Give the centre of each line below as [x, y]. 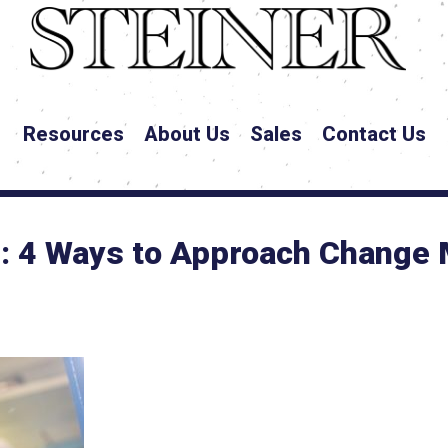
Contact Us [373, 134]
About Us [186, 134]
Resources [73, 134]
